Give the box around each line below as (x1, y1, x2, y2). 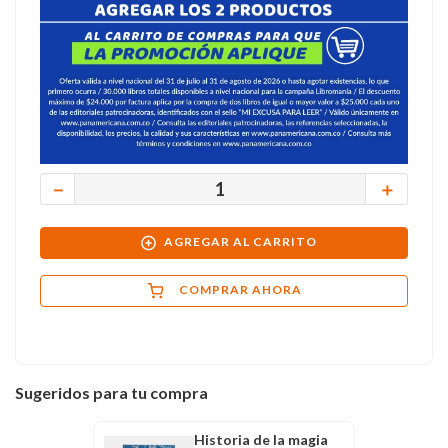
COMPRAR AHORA (178, 282, 302, 298)
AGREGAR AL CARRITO (163, 234, 317, 250)
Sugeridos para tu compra (15, 382, 208, 402)
